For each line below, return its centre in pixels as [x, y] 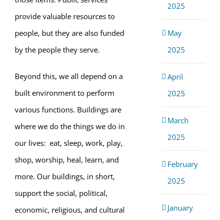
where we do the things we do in [70, 126]
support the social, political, [61, 193]
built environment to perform [65, 93]
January [180, 207]
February [182, 164]
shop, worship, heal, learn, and [67, 160]
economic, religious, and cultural [70, 210]
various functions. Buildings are [68, 110]
